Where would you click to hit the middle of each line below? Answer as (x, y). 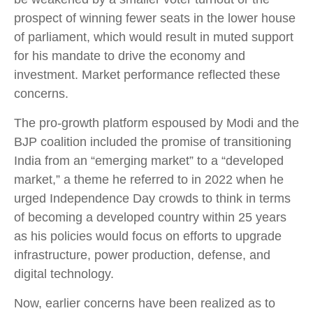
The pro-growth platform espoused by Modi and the (156, 123)
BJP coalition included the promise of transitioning (153, 142)
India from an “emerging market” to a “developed (149, 161)
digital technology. (64, 274)
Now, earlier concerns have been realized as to (145, 303)
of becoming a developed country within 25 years (150, 217)
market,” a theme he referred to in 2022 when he (149, 180)
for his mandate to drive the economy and (130, 56)
